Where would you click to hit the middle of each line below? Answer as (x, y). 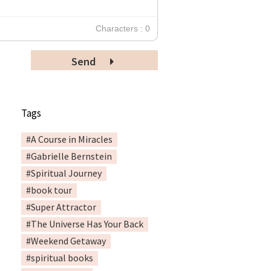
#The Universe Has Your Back (84, 224)
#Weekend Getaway (66, 241)
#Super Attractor (61, 207)
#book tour (49, 190)
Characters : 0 (122, 29)
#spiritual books (59, 258)
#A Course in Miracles (69, 139)
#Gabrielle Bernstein (69, 156)
